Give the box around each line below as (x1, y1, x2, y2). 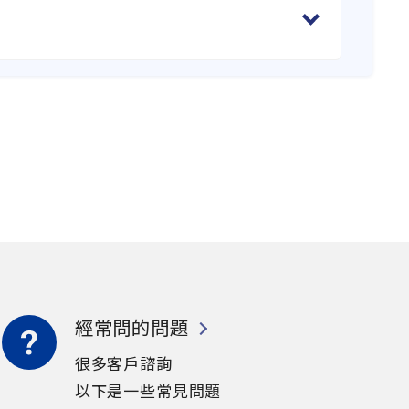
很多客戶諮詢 (74, 351, 173, 374)
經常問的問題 (74, 313, 189, 341)
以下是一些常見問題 (74, 378, 222, 402)
